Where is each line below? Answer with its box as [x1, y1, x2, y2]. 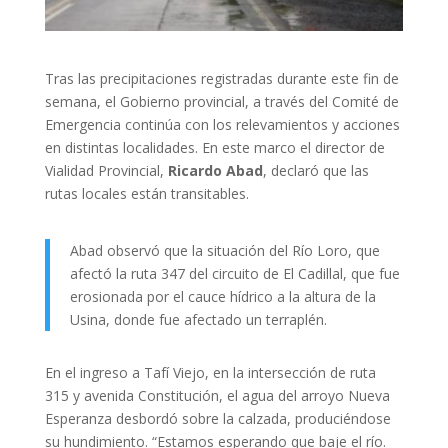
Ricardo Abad [167, 161, 263, 181]
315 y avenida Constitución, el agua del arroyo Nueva [44, 386, 390, 406]
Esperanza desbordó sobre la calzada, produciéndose [44, 409, 391, 429]
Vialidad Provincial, [44, 161, 168, 181]
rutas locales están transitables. [44, 184, 249, 204]
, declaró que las [262, 161, 369, 181]
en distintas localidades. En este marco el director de [44, 138, 385, 158]
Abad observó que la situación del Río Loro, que [69, 241, 380, 261]
